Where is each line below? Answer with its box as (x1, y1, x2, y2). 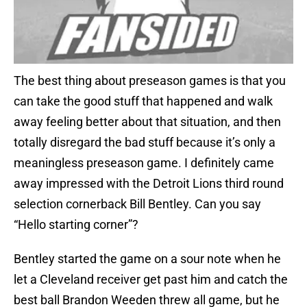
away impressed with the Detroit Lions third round (14, 176, 284, 191)
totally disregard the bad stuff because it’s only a (14, 135, 275, 150)
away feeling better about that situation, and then (14, 114, 281, 130)
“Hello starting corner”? (14, 217, 138, 232)
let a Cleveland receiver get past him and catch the (14, 272, 288, 287)
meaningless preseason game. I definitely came (14, 156, 274, 171)
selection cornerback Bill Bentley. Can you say (14, 197, 261, 212)
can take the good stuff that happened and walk (14, 94, 273, 109)
